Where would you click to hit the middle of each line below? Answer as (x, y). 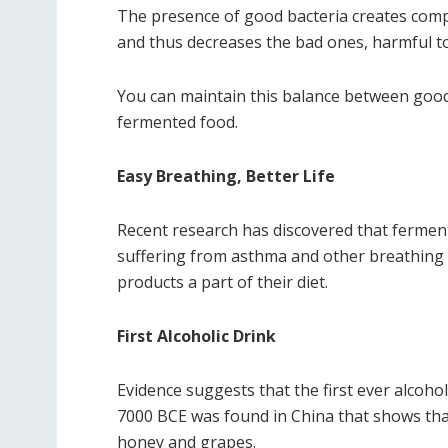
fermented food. (177, 122)
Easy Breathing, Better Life (226, 176)
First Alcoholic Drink (196, 336)
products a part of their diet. (222, 282)
